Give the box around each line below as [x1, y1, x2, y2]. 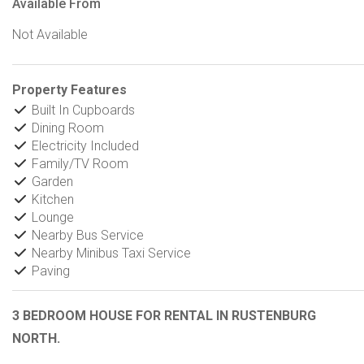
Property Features [12, 81, 127, 97]
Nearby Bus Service [28, 227, 144, 243]
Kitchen [28, 191, 74, 207]
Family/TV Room [28, 155, 128, 171]
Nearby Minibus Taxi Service [28, 245, 191, 261]
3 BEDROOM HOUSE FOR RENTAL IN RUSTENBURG [12, 307, 316, 323]
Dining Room [28, 119, 104, 136]
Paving [28, 262, 70, 279]
